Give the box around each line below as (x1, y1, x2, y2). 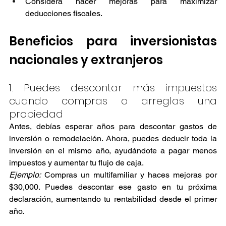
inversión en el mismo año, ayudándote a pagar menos (9, 145, 217, 155)
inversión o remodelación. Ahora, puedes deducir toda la (9, 133, 217, 143)
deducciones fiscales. (25, 8, 102, 18)
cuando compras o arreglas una (9, 93, 217, 108)
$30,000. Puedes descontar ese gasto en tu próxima (9, 182, 217, 192)
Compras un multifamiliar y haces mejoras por (41, 169, 217, 180)
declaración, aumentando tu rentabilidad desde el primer (9, 194, 217, 204)
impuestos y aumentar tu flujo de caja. (9, 157, 144, 167)
